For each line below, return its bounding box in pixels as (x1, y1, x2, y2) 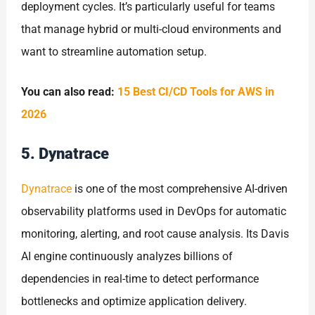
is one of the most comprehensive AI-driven (72, 181, 288, 195)
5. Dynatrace (21, 144, 110, 162)
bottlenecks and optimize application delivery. (21, 294, 247, 308)
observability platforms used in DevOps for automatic (21, 204, 287, 218)
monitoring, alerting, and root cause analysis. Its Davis (21, 226, 290, 240)
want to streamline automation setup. (21, 44, 207, 58)
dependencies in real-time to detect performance (21, 271, 259, 285)
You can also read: (21, 85, 118, 99)
